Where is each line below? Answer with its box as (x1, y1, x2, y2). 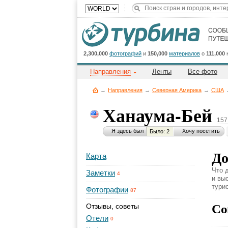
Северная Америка (152, 87, 202, 93)
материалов (169, 50, 200, 56)
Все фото (188, 68, 217, 75)
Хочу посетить (182, 128, 220, 134)
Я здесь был (111, 128, 144, 134)
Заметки (86, 168, 115, 177)
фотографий (109, 50, 141, 56)
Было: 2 (150, 128, 169, 134)
